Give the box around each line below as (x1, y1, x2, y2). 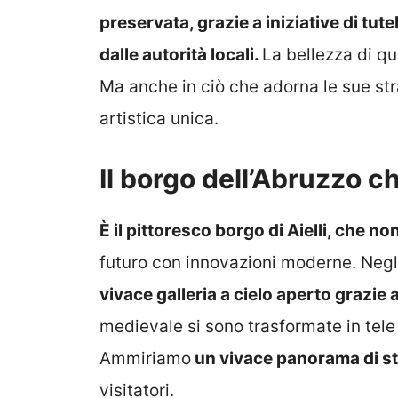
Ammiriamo (99, 348, 191, 370)
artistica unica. (99, 107, 219, 129)
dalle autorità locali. (99, 44, 262, 65)
